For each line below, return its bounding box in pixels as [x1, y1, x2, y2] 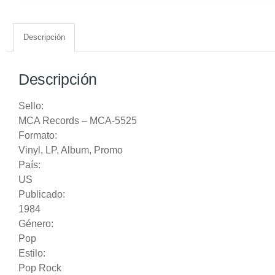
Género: [18, 218, 53, 229]
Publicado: [18, 188, 65, 199]
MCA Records [18, 115, 79, 126]
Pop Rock [18, 262, 61, 273]
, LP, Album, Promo [41, 144, 123, 155]
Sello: [18, 100, 44, 111]
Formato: [18, 130, 57, 141]
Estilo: [18, 247, 45, 258]
